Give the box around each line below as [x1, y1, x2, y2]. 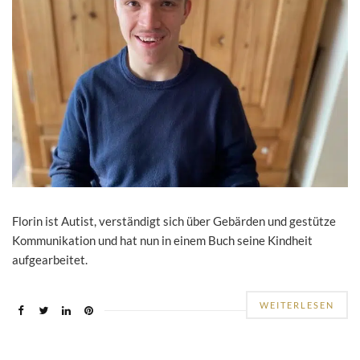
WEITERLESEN [260, 300, 334, 311]
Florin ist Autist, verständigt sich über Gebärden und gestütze [12, 214, 336, 229]
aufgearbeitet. [12, 252, 88, 268]
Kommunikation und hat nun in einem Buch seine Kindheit [12, 233, 313, 248]
